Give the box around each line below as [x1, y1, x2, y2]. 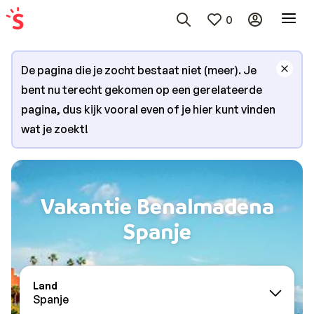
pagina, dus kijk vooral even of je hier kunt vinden [21, 102, 275, 116]
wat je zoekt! [21, 122, 88, 136]
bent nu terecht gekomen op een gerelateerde [21, 83, 262, 97]
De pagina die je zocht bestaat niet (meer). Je [21, 63, 257, 77]
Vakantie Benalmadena [40, 192, 274, 219]
